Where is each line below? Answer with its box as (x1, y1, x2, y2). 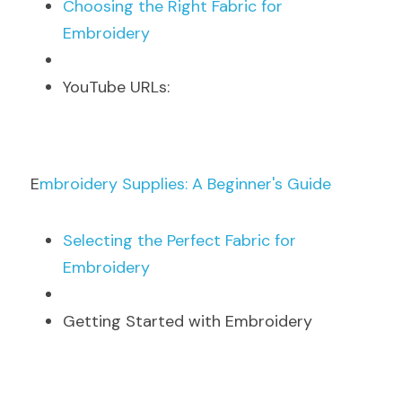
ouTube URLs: (70, 76, 170, 98)
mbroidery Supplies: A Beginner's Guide (39, 173, 331, 195)
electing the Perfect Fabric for (73, 230, 296, 251)
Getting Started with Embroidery (63, 310, 312, 332)
